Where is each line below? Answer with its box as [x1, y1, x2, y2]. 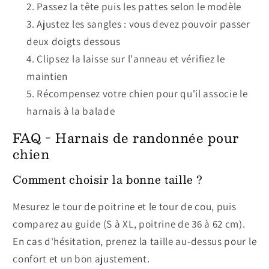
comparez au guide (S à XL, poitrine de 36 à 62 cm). [13, 217, 246, 231]
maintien [26, 69, 68, 83]
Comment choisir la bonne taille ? [13, 171, 204, 189]
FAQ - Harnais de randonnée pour [13, 127, 239, 149]
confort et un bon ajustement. [13, 252, 150, 266]
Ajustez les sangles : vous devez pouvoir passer [37, 17, 250, 31]
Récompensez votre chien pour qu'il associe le [37, 86, 248, 101]
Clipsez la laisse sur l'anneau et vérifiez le [37, 52, 225, 66]
